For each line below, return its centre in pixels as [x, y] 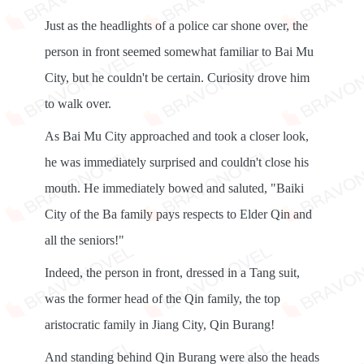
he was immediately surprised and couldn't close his [177, 162]
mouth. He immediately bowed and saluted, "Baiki [174, 188]
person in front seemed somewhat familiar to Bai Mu [179, 52]
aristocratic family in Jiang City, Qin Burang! [160, 325]
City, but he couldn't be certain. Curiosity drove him [177, 78]
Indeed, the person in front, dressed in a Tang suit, [172, 273]
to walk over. [78, 104]
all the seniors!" [84, 240]
